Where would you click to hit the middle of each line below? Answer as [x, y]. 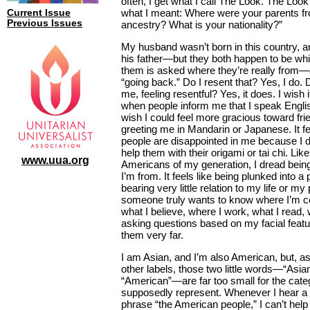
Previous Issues [45, 23]
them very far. [152, 235]
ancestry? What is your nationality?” [202, 24]
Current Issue [39, 13]
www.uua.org [55, 160]
